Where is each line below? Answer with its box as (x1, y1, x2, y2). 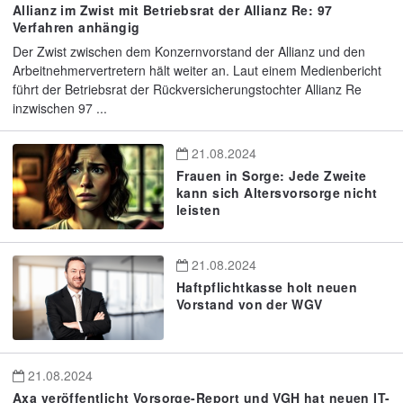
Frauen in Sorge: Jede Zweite (176, 166, 367, 185)
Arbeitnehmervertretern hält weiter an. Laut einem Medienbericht (13, 61, 381, 80)
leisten (176, 201, 220, 219)
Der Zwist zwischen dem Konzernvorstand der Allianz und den (13, 42, 365, 61)
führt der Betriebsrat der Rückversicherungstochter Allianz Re (13, 80, 362, 99)
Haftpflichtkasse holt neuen (176, 277, 358, 296)
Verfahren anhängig (13, 18, 140, 37)
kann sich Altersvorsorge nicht (176, 184, 378, 202)
